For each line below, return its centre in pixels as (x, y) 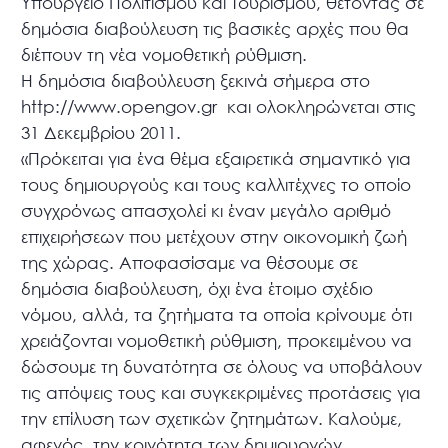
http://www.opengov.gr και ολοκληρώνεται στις (219, 107)
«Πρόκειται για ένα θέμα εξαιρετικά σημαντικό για (216, 159)
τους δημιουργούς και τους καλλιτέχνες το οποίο (216, 185)
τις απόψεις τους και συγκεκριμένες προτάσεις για (221, 393)
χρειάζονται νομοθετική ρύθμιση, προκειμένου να (217, 341)
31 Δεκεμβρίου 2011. (101, 133)
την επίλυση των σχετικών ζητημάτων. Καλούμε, (212, 419)
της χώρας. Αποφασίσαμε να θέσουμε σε (190, 263)
